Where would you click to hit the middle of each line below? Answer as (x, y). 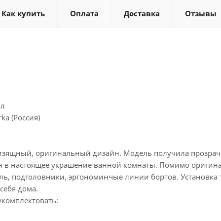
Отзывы (201, 14)
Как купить (23, 14)
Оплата (84, 14)
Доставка (142, 14)
